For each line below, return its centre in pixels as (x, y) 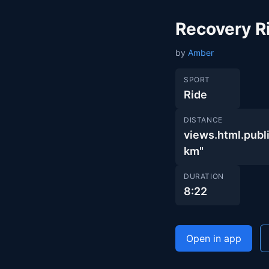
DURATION (204, 176)
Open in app (214, 238)
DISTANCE (203, 120)
